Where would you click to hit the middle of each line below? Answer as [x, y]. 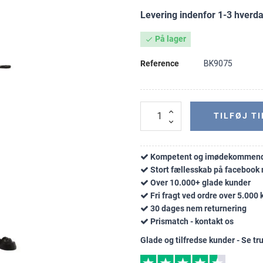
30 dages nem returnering [198, 208]
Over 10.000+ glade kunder [200, 182]
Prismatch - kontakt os [192, 221]
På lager [170, 39]
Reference [160, 63]
